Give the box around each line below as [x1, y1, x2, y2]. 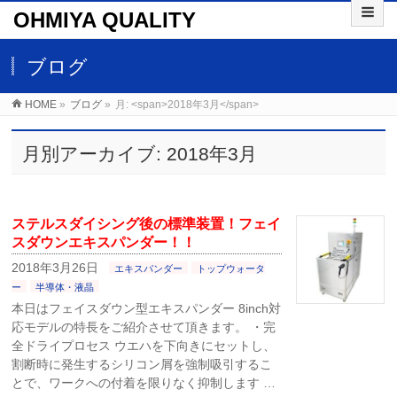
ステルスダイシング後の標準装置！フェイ [12, 216, 282, 231]
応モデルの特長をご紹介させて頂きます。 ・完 [12, 320, 276, 334]
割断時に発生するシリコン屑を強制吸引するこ [12, 357, 273, 371]
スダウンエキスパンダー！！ [12, 235, 197, 250]
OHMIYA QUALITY [13, 8, 196, 32]
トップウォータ [197, 263, 266, 274]
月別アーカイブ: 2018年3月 [22, 144, 258, 164]
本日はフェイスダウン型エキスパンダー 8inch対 [12, 301, 282, 315]
